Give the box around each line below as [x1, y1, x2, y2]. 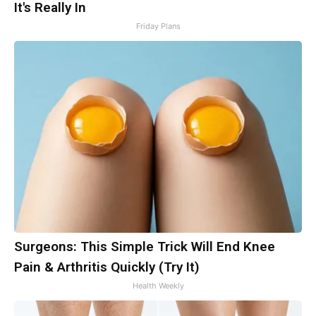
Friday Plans [135, 20, 181, 31]
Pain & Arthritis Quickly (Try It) [14, 258, 200, 275]
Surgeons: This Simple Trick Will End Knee [14, 238, 275, 255]
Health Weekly [132, 280, 184, 291]
